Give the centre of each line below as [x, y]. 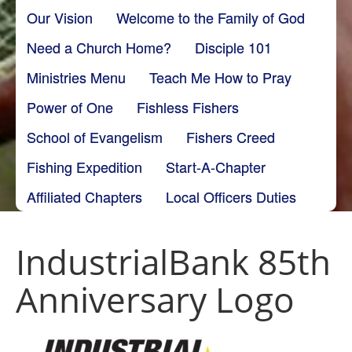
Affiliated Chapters [84, 196]
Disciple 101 [233, 47]
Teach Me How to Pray [220, 77]
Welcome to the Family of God [211, 17]
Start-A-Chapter [216, 166]
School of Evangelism [95, 136]
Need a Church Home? [99, 47]
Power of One [70, 106]
